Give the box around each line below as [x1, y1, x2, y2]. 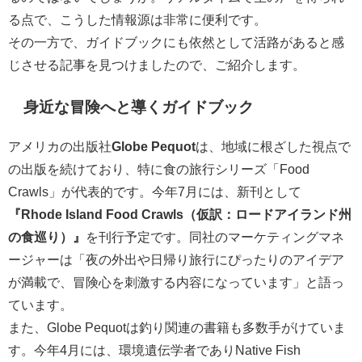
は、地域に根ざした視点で [196, 139, 351, 153]
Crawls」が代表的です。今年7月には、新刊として [8, 184, 301, 198]
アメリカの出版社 [8, 139, 112, 153]
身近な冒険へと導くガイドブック [23, 99, 255, 115]
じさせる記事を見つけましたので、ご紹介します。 [8, 57, 305, 71]
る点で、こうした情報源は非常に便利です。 [8, 12, 267, 26]
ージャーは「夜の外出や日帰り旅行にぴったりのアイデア [8, 252, 344, 266]
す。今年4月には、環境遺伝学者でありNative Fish [8, 343, 301, 356]
